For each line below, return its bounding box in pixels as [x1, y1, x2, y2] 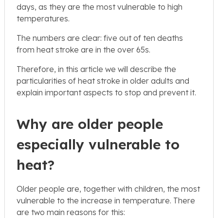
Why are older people [17, 115, 163, 132]
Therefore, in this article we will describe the [17, 64, 176, 74]
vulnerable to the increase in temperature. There [17, 195, 195, 205]
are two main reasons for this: [17, 207, 125, 217]
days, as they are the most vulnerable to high [17, 1, 182, 12]
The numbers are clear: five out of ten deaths [17, 33, 183, 43]
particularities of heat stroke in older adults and [17, 75, 189, 86]
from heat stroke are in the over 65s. [17, 44, 150, 54]
